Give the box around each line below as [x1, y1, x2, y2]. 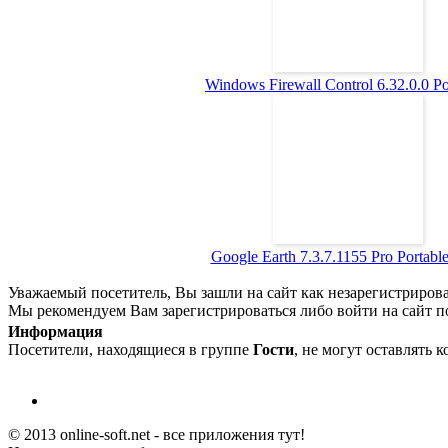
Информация [8, 323, 103, 340]
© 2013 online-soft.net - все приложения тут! [8, 426, 305, 443]
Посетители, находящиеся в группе [8, 341, 253, 358]
